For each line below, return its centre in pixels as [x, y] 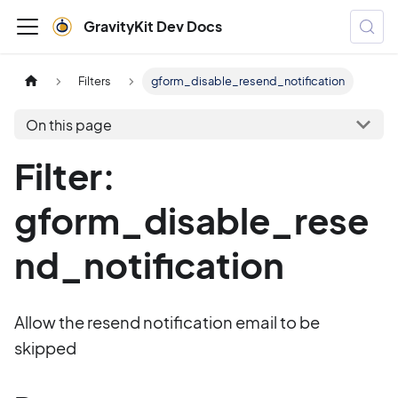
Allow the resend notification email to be [167, 322]
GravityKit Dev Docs [153, 26]
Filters [95, 81]
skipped [45, 348]
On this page [68, 124]
